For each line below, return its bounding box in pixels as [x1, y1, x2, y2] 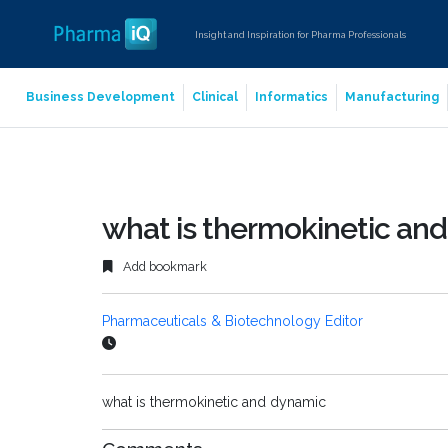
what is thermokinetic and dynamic [102, 394, 326, 411]
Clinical [192, 90, 238, 104]
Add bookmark [120, 259, 207, 275]
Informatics [255, 90, 328, 104]
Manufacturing [345, 90, 439, 104]
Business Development [26, 90, 175, 104]
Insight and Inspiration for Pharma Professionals [195, 28, 407, 40]
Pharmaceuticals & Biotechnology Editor [102, 313, 363, 330]
